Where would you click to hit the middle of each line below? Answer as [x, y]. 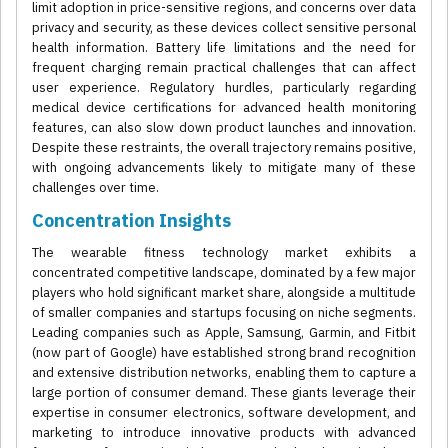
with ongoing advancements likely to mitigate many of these [224, 168]
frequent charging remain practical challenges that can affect [224, 68]
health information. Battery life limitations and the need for [224, 48]
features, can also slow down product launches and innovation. [224, 128]
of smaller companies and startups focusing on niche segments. [224, 313]
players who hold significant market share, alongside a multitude [224, 293]
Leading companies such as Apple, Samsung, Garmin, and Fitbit [224, 333]
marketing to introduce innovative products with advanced [224, 433]
